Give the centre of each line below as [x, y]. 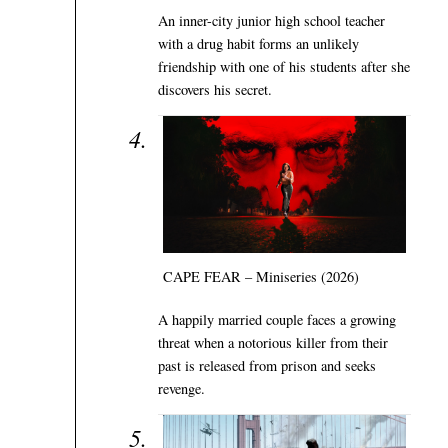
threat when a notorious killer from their [272, 343]
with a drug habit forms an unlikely [258, 43]
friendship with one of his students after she [283, 66]
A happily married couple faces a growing [276, 320]
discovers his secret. [214, 89]
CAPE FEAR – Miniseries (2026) [260, 277]
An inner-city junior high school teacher [271, 20]
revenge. [181, 389]
